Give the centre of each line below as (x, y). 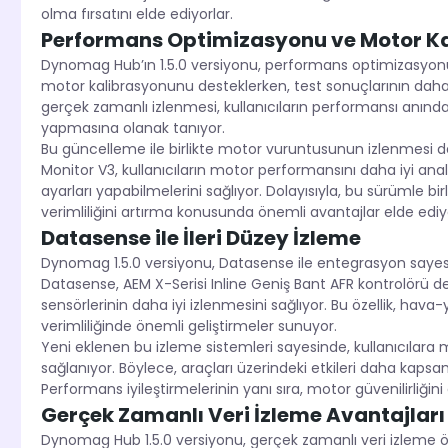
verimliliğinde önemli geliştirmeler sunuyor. (188, 326)
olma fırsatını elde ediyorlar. (136, 14)
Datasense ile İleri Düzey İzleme (200, 238)
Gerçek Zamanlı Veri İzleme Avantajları (242, 415)
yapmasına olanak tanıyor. (132, 128)
